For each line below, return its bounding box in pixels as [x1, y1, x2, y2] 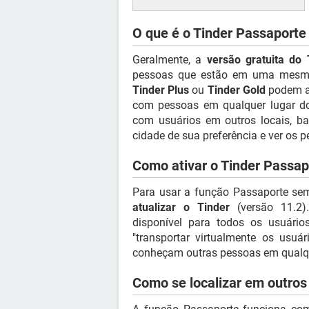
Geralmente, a [132, 53, 207, 66]
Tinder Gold [207, 83, 266, 97]
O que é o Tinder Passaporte [132, 25, 306, 41]
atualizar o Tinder [132, 201, 230, 214]
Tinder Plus [132, 83, 190, 97]
